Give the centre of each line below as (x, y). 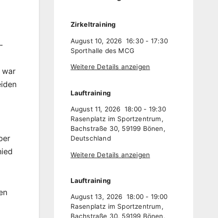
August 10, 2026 (96, 41)
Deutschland (91, 138)
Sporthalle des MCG (102, 50)
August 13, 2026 (96, 197)
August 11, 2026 (95, 109)
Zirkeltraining (93, 25)
